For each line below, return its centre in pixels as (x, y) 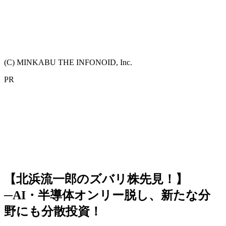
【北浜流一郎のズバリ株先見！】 (96, 179)
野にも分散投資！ (53, 211)
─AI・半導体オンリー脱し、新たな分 (107, 195)
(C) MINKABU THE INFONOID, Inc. (68, 62)
